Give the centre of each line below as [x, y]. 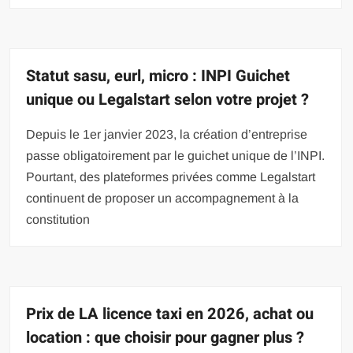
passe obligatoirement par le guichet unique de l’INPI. [176, 156]
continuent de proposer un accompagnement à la [163, 199]
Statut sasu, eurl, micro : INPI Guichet [158, 76]
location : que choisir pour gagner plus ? [165, 338]
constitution [58, 220]
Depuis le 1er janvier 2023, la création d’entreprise [167, 135]
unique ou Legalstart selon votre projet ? [168, 100]
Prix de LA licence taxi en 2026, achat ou [170, 314]
